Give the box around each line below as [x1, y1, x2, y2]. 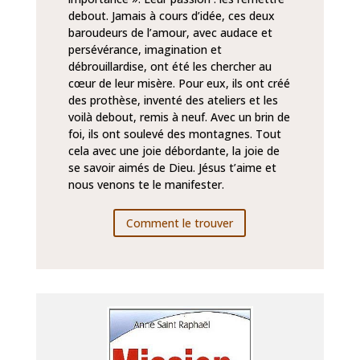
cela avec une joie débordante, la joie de [67, 143, 280, 159]
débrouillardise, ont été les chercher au [67, 59, 272, 75]
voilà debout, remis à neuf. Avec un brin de [67, 109, 290, 125]
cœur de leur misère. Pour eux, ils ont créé [67, 76, 290, 92]
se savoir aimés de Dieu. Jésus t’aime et [67, 160, 276, 176]
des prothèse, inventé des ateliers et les [67, 92, 278, 108]
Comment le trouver [126, 215, 234, 231]
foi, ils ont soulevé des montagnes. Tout [67, 126, 281, 142]
